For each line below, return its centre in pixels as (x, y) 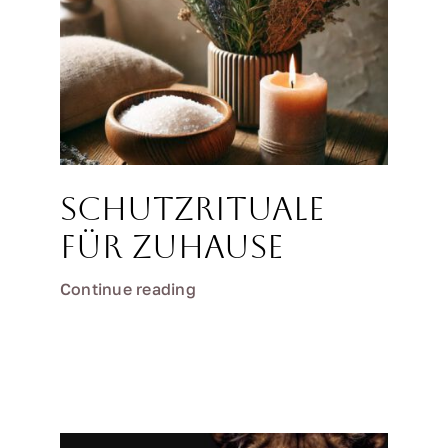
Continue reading (128, 289)
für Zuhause (172, 247)
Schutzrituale (192, 209)
